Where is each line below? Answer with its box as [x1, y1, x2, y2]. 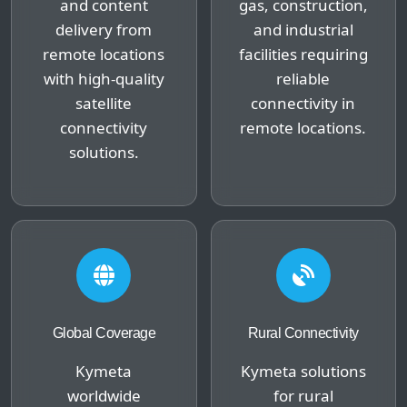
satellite [75, 92, 133, 114]
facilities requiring [238, 43, 368, 65]
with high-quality [43, 67, 164, 89]
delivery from [55, 18, 153, 40]
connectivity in [251, 92, 356, 114]
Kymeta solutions [240, 360, 366, 382]
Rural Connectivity [247, 324, 359, 341]
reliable [276, 67, 331, 89]
